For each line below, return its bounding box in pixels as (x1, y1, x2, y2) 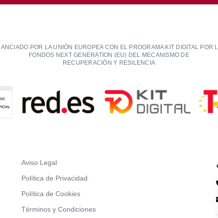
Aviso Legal (21, 159, 57, 167)
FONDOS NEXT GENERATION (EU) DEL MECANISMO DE (29, 51, 189, 58)
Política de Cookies (21, 190, 80, 198)
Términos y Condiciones (21, 205, 96, 214)
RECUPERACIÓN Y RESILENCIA (62, 59, 155, 66)
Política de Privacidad (21, 174, 88, 182)
